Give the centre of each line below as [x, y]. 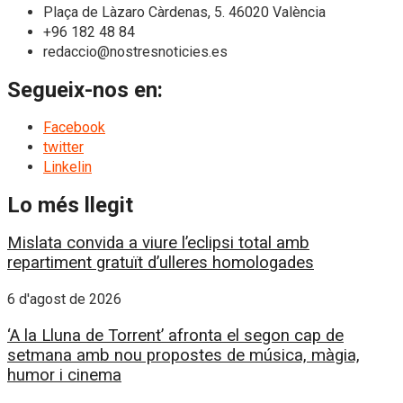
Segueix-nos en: [85, 90]
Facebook [74, 128]
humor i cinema [64, 376]
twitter [63, 148]
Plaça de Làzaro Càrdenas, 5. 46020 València [184, 13]
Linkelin [67, 167]
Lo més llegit [70, 205]
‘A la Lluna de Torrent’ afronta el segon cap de [175, 336]
